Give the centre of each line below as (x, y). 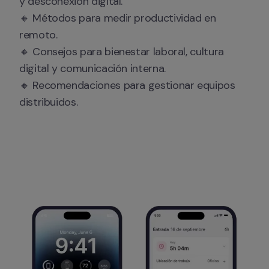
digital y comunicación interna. (92, 68)
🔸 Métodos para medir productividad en (118, 18)
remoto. (38, 35)
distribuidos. (49, 102)
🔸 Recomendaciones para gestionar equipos (127, 85)
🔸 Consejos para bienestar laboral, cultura (122, 52)
